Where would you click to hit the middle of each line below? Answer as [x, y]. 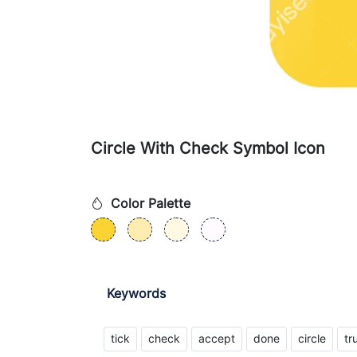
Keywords [136, 293]
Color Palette [149, 204]
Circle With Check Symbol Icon [208, 148]
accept [217, 339]
